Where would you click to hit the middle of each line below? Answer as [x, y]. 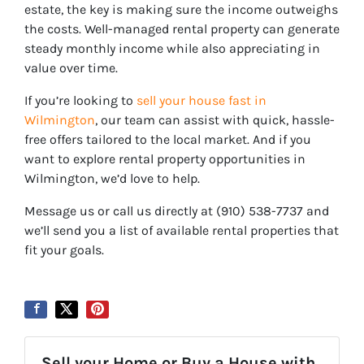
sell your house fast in [201, 100]
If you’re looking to [79, 100]
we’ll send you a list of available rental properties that [182, 230]
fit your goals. [64, 249]
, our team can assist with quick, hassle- [215, 119]
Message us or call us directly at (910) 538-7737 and [177, 210]
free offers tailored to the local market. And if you [168, 139]
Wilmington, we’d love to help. [114, 178]
